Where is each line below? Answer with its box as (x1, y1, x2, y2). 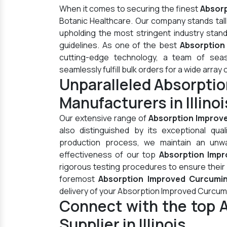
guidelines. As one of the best (59, 40, 180, 51)
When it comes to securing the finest (59, 3, 200, 14)
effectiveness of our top (59, 149, 159, 160)
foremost (59, 173, 99, 184)
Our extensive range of (59, 112, 148, 124)
